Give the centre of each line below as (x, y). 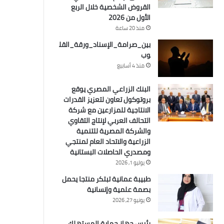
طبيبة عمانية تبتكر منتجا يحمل (106, 179)
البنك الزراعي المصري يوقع (111, 89)
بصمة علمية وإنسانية (118, 189)
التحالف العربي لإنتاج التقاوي (109, 120)
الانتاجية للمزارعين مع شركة (109, 110)
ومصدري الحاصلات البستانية (110, 152)
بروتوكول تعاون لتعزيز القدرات (107, 99)
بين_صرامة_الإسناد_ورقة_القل (104, 44)
